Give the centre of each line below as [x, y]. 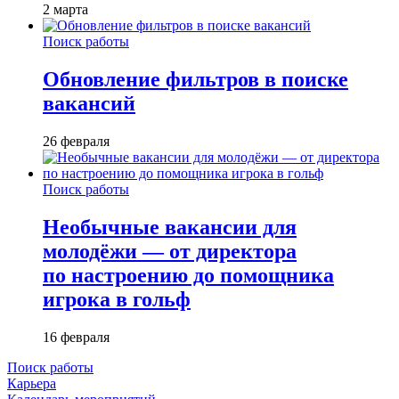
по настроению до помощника [188, 275]
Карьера [32, 383]
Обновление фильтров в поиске [195, 79]
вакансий [89, 103]
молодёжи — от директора [170, 251]
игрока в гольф [117, 299]
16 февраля [76, 337]
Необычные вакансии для [170, 227]
